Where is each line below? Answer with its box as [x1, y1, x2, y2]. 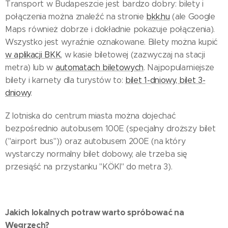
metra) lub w [5, 63, 55, 72]
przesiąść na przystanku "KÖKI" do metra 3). [5, 162, 173, 172]
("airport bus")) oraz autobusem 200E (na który [5, 136, 186, 146]
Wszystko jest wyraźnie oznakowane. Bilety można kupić [5, 37, 218, 47]
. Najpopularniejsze [144, 63, 215, 72]
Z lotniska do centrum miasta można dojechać [5, 111, 176, 121]
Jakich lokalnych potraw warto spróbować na [5, 207, 184, 218]
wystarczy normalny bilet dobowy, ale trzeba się [5, 149, 187, 159]
